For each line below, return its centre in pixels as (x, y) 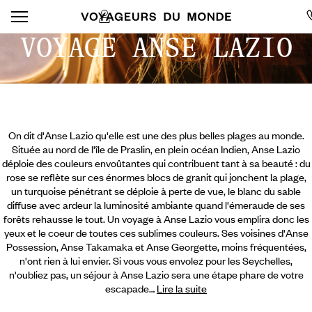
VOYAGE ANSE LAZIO (156, 47)
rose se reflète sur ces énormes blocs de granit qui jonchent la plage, (156, 177)
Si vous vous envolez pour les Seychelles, (203, 260)
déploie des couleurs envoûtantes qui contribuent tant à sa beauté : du (156, 163)
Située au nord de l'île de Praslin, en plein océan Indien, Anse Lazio (156, 149)
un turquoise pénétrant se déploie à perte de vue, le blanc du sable (156, 191)
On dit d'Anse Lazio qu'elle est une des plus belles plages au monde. (156, 135)
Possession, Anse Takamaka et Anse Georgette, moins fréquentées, (156, 247)
